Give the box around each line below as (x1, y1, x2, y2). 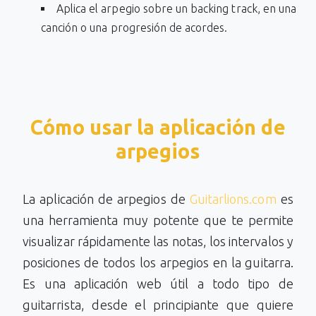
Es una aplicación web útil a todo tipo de (23, 276, 293, 291)
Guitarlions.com (189, 192, 276, 206)
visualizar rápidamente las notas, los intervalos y (23, 234, 293, 248)
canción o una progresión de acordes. (40, 21, 228, 34)
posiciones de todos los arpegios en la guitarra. (23, 255, 293, 269)
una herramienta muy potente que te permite (23, 213, 293, 227)
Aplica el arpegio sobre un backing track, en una (56, 2, 297, 15)
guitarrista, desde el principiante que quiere (23, 298, 293, 312)
